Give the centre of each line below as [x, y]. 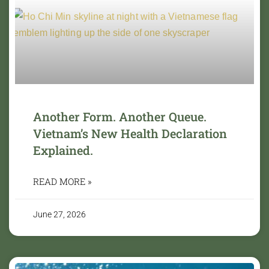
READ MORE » [62, 181]
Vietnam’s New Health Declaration [130, 133]
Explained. [63, 150]
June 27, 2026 [59, 214]
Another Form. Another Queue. [120, 116]
